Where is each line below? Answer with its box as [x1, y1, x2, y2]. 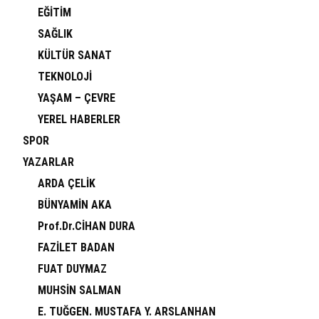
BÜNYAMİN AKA [38, 198, 112, 211]
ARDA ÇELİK [38, 177, 95, 190]
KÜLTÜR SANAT [38, 48, 112, 62]
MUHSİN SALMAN [38, 283, 121, 297]
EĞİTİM [38, 6, 71, 19]
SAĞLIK [38, 27, 73, 41]
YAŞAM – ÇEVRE [38, 91, 115, 105]
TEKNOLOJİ [38, 70, 92, 83]
